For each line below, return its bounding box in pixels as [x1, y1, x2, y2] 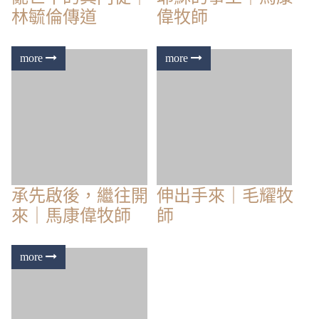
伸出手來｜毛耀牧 [156, 182, 293, 208]
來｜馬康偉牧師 [11, 202, 131, 228]
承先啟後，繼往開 [11, 182, 148, 208]
